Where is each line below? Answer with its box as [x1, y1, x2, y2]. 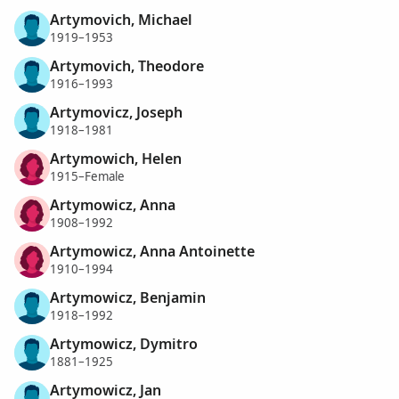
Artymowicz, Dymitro [50, 333, 198, 354]
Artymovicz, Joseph [50, 102, 183, 122]
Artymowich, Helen [50, 148, 182, 168]
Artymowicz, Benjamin [50, 287, 206, 307]
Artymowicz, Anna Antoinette [50, 240, 255, 261]
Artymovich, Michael [50, 9, 192, 29]
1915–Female [50, 168, 125, 185]
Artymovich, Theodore [50, 55, 204, 76]
